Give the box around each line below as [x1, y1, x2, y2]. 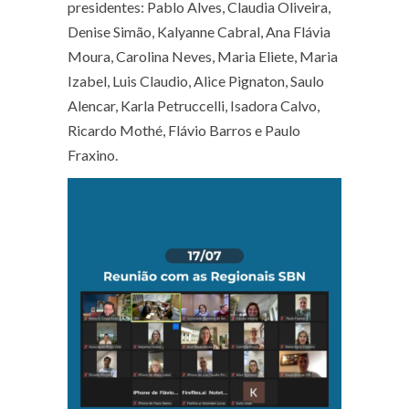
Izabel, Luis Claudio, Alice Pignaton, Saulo [68, 72, 324, 89]
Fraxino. [68, 146, 118, 163]
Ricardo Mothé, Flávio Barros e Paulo [68, 121, 300, 139]
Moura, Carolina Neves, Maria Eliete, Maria [68, 47, 338, 65]
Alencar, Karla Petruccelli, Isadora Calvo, [68, 97, 320, 114]
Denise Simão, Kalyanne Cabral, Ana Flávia [68, 23, 330, 40]
